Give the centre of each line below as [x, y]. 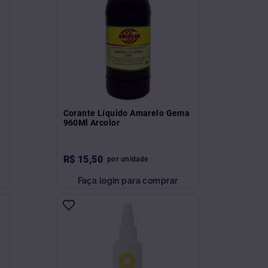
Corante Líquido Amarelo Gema [127, 113]
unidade [134, 159]
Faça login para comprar [128, 180]
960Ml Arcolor [91, 122]
